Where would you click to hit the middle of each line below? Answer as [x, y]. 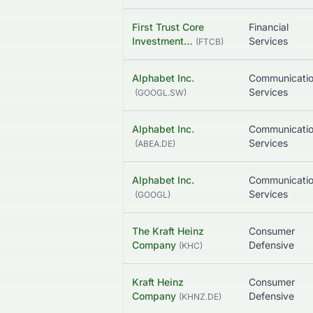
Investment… [162, 41]
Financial [269, 27]
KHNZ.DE [200, 297]
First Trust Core [168, 27]
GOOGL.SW [161, 93]
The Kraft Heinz [168, 231]
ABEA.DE [155, 144]
